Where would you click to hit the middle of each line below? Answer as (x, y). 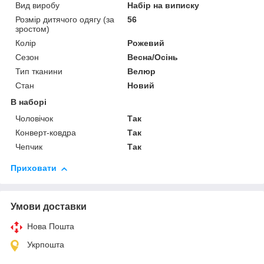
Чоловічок (34, 119)
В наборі (29, 102)
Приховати (34, 168)
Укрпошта (46, 245)
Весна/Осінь (153, 57)
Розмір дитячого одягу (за (65, 20)
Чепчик (29, 147)
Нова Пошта (51, 227)
